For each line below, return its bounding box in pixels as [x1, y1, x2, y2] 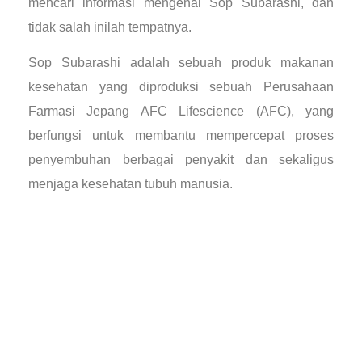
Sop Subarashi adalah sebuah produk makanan [28, 55, 334, 69]
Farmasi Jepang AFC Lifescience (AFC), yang [28, 103, 334, 118]
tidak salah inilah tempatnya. [28, 19, 192, 34]
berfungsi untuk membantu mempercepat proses [28, 128, 334, 142]
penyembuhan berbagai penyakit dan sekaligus [28, 152, 334, 166]
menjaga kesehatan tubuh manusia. [28, 176, 233, 191]
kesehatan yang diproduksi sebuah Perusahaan [28, 79, 334, 94]
